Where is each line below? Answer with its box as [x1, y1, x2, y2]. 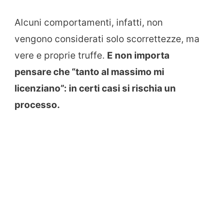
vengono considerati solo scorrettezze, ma [15, 33, 200, 45]
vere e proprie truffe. [15, 50, 107, 62]
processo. [15, 99, 60, 111]
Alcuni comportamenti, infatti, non [15, 17, 163, 29]
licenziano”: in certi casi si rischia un [15, 83, 176, 94]
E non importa [107, 50, 170, 62]
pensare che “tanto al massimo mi [15, 66, 164, 78]
